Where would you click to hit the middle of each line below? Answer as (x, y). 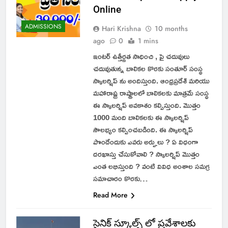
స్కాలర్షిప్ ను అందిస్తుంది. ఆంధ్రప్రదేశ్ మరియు (151, 80)
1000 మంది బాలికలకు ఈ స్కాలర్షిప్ (141, 117)
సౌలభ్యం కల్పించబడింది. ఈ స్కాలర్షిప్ (143, 129)
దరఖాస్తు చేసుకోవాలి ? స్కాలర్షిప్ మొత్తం (146, 154)
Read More (110, 195)
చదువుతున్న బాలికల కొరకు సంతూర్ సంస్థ (148, 68)
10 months (171, 28)
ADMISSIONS (43, 27)
